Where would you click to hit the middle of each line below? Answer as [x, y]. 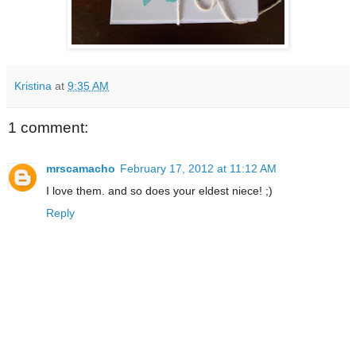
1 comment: [48, 127]
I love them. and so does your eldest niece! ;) [159, 191]
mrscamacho [81, 169]
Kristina [33, 85]
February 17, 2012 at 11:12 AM [198, 169]
